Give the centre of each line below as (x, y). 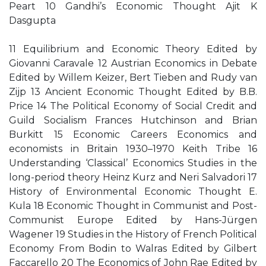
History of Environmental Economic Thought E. (133, 191)
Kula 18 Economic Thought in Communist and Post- (133, 206)
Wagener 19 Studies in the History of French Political (133, 234)
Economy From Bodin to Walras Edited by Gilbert (133, 248)
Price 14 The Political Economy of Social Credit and (133, 106)
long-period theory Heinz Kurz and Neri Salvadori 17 (133, 177)
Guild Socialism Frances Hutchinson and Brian (133, 120)
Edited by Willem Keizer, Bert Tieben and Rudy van (133, 77)
